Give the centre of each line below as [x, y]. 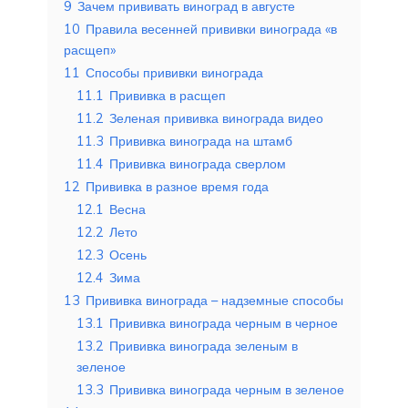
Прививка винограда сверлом [198, 163]
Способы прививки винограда [174, 72]
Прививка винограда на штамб [201, 141]
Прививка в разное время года [177, 186]
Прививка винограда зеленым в [204, 346]
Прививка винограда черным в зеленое [227, 389]
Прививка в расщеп [168, 95]
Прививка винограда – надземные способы [214, 300]
